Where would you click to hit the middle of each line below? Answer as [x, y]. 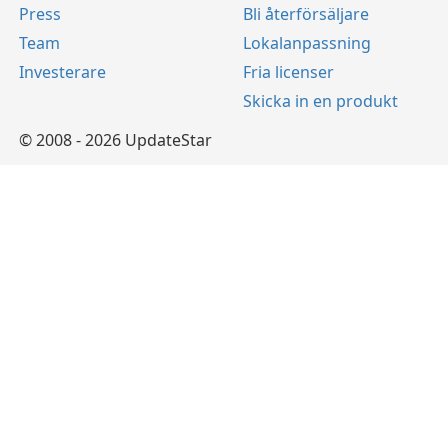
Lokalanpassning [307, 43]
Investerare [62, 72]
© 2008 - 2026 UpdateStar [115, 140]
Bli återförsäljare [306, 14]
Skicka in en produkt [320, 101]
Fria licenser [288, 72]
